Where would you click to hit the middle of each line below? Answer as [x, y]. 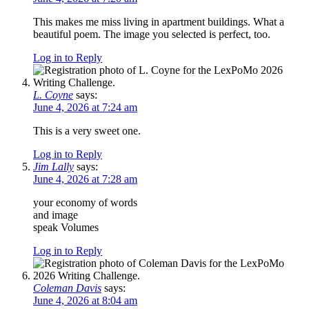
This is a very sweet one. [87, 131]
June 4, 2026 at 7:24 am [85, 108]
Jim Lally [53, 167]
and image [56, 215]
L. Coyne [53, 95]
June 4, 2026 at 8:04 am [85, 301]
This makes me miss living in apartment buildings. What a [159, 22]
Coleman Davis [67, 288]
